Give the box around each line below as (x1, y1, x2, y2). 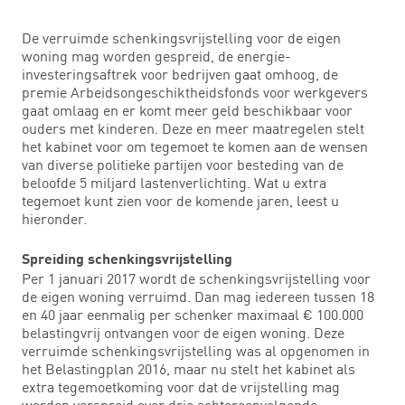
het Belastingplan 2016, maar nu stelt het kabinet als (22, 359, 355, 378)
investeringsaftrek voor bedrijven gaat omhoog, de (22, 64, 338, 83)
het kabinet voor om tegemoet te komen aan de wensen (22, 137, 368, 155)
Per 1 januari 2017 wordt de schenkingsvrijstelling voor (22, 268, 371, 287)
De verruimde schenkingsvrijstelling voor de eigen (22, 28, 341, 47)
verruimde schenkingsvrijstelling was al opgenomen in (22, 341, 370, 360)
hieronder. (22, 209, 87, 228)
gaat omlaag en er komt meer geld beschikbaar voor (22, 100, 353, 119)
